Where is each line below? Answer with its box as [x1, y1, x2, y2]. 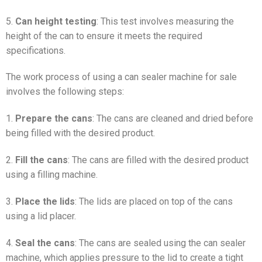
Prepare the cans [15, 113, 92, 125]
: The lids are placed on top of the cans [75, 195, 233, 207]
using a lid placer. [6, 210, 76, 222]
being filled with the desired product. [6, 127, 155, 139]
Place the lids [15, 195, 75, 207]
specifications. [6, 44, 65, 56]
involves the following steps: [6, 86, 124, 98]
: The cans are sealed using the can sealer [75, 237, 246, 249]
